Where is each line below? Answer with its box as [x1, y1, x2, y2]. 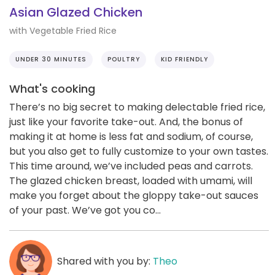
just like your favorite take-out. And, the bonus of [9, 114, 243, 129]
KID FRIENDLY [161, 54, 208, 64]
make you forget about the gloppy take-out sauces [9, 188, 258, 203]
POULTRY [107, 54, 140, 64]
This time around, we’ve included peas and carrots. [9, 158, 253, 173]
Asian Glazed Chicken [9, 4, 142, 21]
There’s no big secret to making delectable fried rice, [9, 99, 265, 114]
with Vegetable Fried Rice [9, 24, 117, 37]
